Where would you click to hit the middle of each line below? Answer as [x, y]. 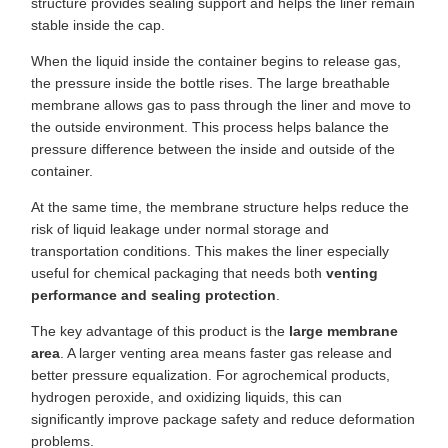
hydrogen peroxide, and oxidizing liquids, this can [186, 397]
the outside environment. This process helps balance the [210, 127]
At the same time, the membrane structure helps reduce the [220, 207]
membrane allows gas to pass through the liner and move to [221, 105]
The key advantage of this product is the [160, 331]
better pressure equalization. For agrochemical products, [210, 375]
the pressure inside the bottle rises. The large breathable [210, 83]
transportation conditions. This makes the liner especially [210, 251]
